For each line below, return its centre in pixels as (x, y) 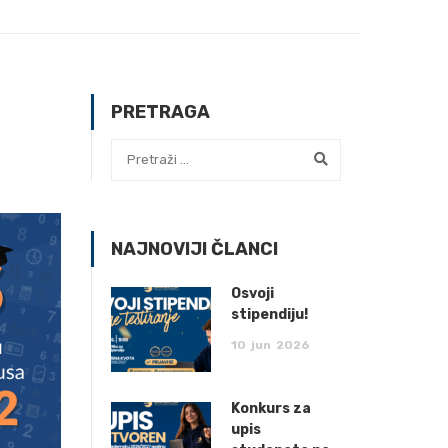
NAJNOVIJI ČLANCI (194, 248)
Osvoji (252, 293)
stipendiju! (269, 314)
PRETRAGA (160, 112)
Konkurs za (271, 408)
